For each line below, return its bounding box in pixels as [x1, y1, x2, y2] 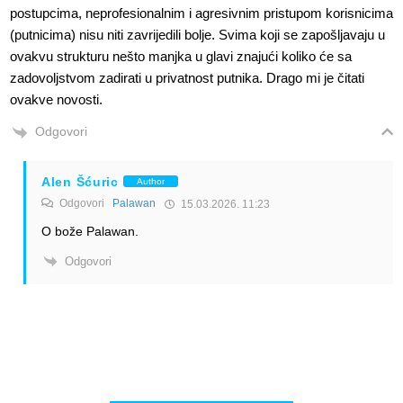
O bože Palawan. [41, 223, 139, 238]
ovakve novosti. [10, 92, 103, 108]
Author [136, 176, 165, 186]
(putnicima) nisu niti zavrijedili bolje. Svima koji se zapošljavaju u [10, 27, 385, 43]
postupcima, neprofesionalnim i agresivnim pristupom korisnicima [10, 5, 393, 22]
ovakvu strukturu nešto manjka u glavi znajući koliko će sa [10, 49, 352, 65]
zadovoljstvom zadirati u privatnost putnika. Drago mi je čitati [10, 70, 364, 86]
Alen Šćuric [41, 174, 119, 189]
